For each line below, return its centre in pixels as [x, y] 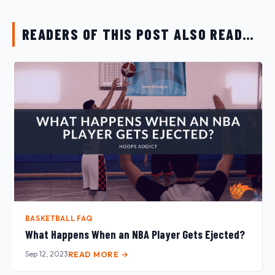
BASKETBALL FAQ [59, 218]
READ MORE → [98, 254]
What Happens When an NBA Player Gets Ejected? [135, 235]
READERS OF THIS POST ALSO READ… [138, 34]
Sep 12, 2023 [46, 254]
